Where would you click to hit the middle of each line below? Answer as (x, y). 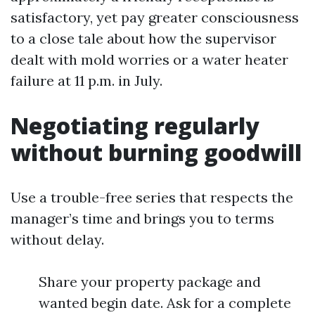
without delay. (57, 239)
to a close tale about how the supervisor (143, 38)
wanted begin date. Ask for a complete (165, 303)
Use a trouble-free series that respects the (152, 197)
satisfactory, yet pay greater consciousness (155, 17)
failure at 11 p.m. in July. (86, 81)
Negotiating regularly (135, 126)
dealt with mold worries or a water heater (149, 59)
